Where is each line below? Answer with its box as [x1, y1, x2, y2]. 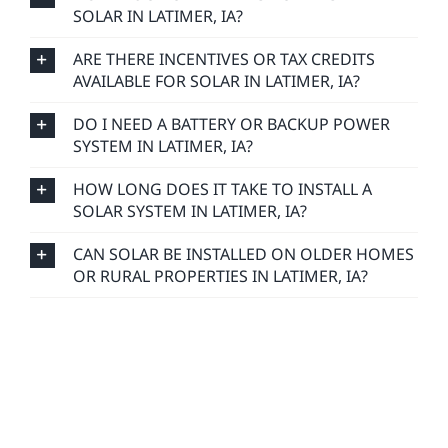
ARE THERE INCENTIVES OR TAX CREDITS [72, 37, 375, 60]
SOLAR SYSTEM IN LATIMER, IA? [72, 189, 307, 212]
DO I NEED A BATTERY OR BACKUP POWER [72, 102, 390, 125]
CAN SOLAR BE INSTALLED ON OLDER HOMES [72, 232, 414, 255]
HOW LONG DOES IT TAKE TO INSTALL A [72, 167, 372, 190]
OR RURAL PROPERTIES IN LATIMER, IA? [72, 254, 368, 277]
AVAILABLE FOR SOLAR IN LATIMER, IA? [72, 59, 360, 82]
